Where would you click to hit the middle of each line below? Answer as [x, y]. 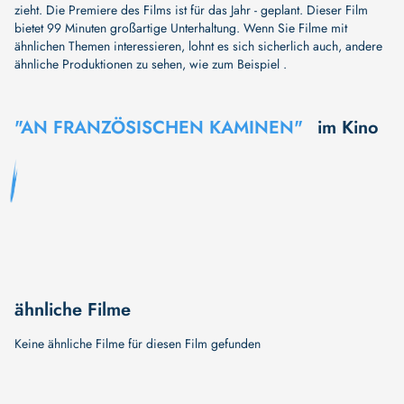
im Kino [348, 127]
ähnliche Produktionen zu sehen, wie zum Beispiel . [151, 64]
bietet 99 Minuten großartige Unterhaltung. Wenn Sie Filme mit [181, 28]
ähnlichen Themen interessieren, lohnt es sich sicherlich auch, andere [198, 46]
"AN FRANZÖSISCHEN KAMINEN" [159, 127]
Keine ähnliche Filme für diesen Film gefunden [138, 343]
